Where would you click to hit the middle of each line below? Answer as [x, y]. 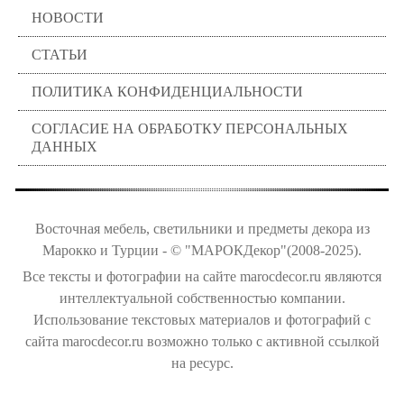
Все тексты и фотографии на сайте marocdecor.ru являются [202, 276]
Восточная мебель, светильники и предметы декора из [202, 228]
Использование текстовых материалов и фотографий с [202, 319]
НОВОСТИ [68, 17]
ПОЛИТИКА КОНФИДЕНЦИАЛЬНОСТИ [167, 91]
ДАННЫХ [64, 146]
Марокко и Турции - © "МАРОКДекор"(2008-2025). [202, 250]
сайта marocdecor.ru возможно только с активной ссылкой [202, 341]
